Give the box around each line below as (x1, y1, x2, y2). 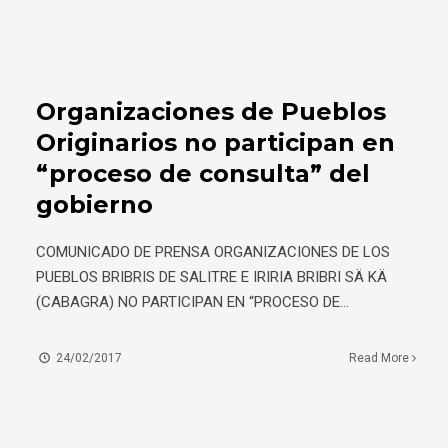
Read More (349, 351, 413, 366)
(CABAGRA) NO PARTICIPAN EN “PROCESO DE (36, 293, 340, 312)
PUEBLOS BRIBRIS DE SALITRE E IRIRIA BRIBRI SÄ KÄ (36, 268, 387, 287)
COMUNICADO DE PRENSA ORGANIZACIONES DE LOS (36, 243, 390, 262)
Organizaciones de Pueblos (36, 97, 386, 127)
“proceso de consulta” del (36, 159, 370, 189)
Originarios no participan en (36, 128, 395, 158)
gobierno (36, 190, 153, 220)
